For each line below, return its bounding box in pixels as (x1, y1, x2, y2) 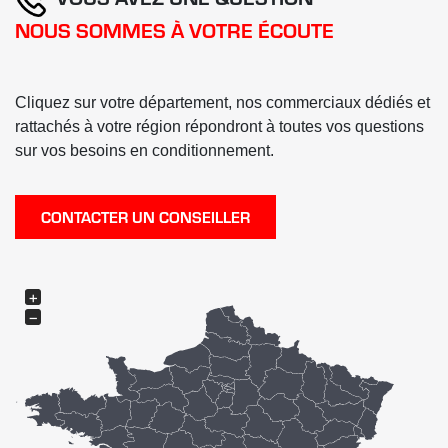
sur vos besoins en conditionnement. (15, 141, 274, 159)
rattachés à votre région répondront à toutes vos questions (15, 117, 424, 135)
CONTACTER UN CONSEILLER (41, 205, 250, 227)
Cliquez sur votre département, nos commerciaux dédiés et (15, 93, 430, 111)
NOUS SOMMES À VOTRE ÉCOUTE (15, 14, 334, 44)
